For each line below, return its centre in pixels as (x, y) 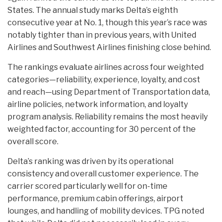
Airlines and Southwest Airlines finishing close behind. (109, 48)
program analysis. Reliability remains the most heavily (108, 117)
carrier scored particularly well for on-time (87, 186)
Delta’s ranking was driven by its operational (90, 162)
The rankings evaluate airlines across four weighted (106, 67)
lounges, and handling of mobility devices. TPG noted (106, 211)
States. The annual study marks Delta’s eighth (93, 10)
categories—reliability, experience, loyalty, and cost (104, 80)
